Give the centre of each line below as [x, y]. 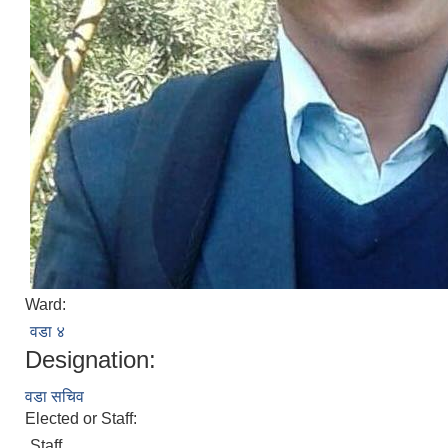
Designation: [90, 359]
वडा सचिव [54, 396]
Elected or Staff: [83, 418]
